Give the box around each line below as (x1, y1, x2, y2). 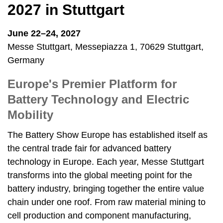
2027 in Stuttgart (7, 1, 124, 18)
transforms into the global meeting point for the (7, 170, 192, 180)
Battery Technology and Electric (7, 93, 189, 106)
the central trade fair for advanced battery (7, 143, 171, 153)
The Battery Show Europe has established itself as (7, 130, 208, 140)
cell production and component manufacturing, (7, 211, 191, 221)
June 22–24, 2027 (7, 28, 81, 38)
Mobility (7, 108, 53, 121)
